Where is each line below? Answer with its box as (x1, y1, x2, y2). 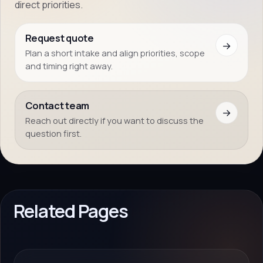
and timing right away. (25, 59, 113, 72)
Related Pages (13, 198, 128, 224)
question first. (25, 127, 82, 139)
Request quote (25, 32, 94, 45)
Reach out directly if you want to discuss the (25, 114, 204, 126)
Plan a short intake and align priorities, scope (25, 46, 205, 59)
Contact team (25, 99, 89, 113)
